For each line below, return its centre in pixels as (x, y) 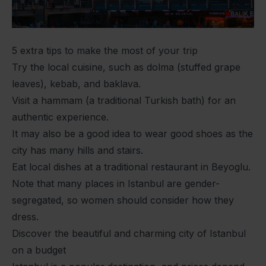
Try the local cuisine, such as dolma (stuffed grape (126, 67)
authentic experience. (60, 117)
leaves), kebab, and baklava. (76, 83)
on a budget (39, 250)
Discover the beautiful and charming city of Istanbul (129, 233)
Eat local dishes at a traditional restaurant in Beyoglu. (131, 167)
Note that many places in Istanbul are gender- (116, 183)
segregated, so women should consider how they (123, 200)
